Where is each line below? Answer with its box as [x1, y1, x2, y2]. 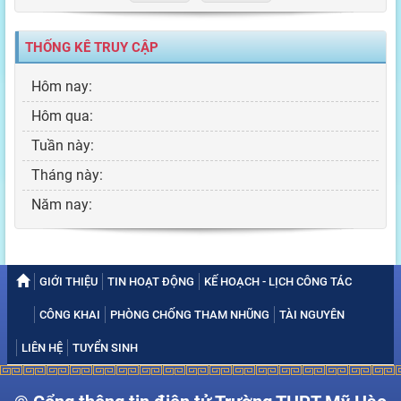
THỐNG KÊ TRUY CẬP [25, 38, 158, 55]
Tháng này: [31, 166, 103, 183]
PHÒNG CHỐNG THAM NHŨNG [110, 307, 269, 321]
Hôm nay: [31, 77, 92, 95]
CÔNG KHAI [39, 307, 100, 321]
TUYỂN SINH [73, 340, 138, 354]
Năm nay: [31, 195, 92, 213]
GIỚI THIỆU [39, 274, 98, 288]
